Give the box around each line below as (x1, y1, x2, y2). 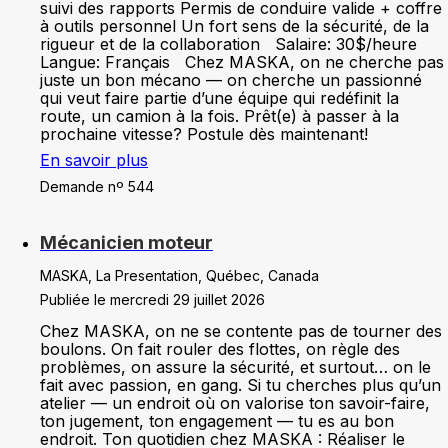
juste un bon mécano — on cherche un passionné (40, 70, 422, 90)
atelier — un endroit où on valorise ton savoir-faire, (40, 393, 430, 413)
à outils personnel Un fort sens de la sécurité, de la (40, 16, 429, 36)
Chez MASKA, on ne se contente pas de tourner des (40, 321, 442, 341)
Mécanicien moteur (40, 232, 213, 253)
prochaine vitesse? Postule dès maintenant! (40, 124, 368, 144)
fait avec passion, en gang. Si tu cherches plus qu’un (40, 375, 441, 395)
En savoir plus (40, 150, 148, 170)
